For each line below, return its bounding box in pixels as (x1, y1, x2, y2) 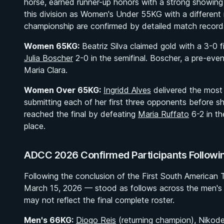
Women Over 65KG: (24, 85, 101, 95)
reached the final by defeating (24, 109, 138, 119)
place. (24, 121, 45, 131)
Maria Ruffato (138, 109, 189, 119)
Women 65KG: (24, 41, 79, 51)
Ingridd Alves (103, 85, 151, 95)
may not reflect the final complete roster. (24, 195, 174, 205)
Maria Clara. (24, 65, 67, 75)
